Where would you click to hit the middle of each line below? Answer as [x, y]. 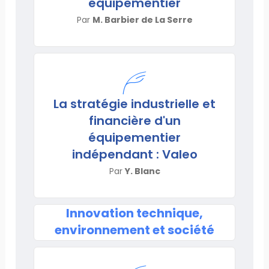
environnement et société [134, 230]
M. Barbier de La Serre [142, 20]
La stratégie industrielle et [134, 104]
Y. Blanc [142, 171]
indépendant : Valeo [134, 154]
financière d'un [134, 120]
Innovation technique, [134, 213]
